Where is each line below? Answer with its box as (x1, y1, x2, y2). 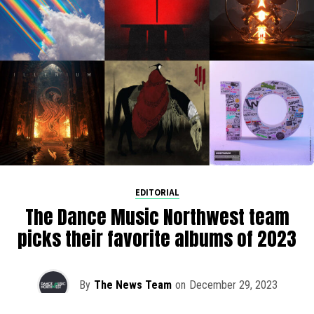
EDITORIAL (135, 186, 179, 198)
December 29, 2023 (189, 278, 278, 292)
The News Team (93, 278, 172, 292)
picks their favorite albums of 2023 (18, 224, 296, 253)
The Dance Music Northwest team (25, 202, 289, 231)
